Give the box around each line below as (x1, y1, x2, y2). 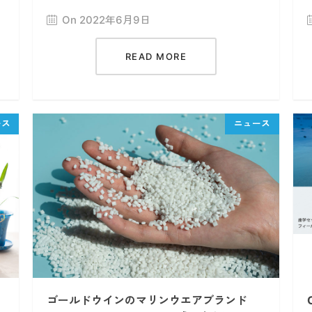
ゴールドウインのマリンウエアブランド (47, 293, 248, 307)
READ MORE (125, 51, 187, 62)
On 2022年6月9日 (62, 13, 151, 26)
